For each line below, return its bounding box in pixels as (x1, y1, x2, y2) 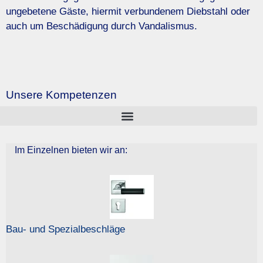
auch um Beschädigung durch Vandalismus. (6, 20, 197, 32)
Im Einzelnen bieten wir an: (15, 145, 127, 156)
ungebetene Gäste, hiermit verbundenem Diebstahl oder (6, 5, 250, 17)
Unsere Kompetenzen (6, 89, 117, 102)
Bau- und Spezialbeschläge (6, 224, 125, 235)
